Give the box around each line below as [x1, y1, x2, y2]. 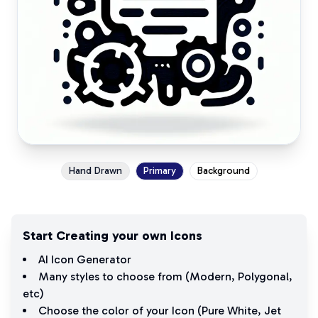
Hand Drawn [68, 165, 122, 177]
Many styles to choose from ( [38, 270, 190, 283]
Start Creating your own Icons [23, 228, 202, 243]
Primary [143, 165, 176, 177]
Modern [190, 270, 231, 283]
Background [197, 165, 250, 177]
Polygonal [238, 270, 289, 283]
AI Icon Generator [38, 253, 131, 266]
